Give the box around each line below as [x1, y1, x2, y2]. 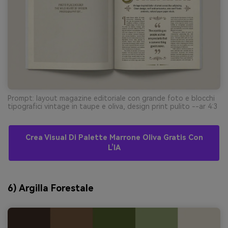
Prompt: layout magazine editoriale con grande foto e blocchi [8, 94, 215, 103]
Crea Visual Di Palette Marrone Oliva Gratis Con [25, 133, 203, 142]
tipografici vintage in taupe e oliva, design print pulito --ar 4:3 [8, 102, 217, 111]
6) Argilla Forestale [8, 182, 94, 193]
